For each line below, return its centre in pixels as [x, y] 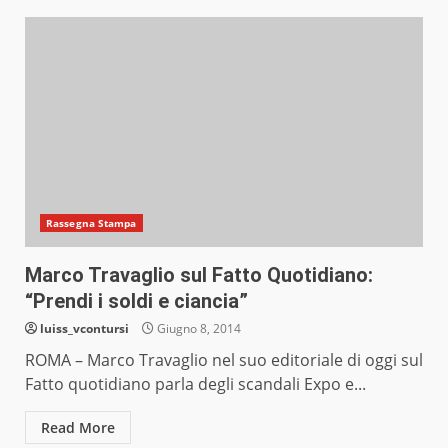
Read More [78, 428]
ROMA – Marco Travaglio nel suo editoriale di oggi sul [224, 360]
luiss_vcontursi [84, 329]
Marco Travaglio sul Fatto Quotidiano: [199, 275]
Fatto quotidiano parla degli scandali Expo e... [195, 384]
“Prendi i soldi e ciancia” [136, 301]
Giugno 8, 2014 [197, 329]
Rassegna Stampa [91, 223]
